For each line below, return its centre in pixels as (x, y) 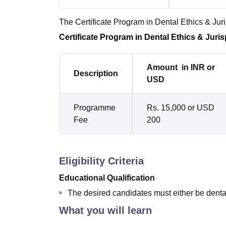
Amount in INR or (181, 67)
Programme (95, 108)
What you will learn (105, 210)
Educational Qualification (107, 178)
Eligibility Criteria (101, 161)
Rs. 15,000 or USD (181, 108)
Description (96, 73)
